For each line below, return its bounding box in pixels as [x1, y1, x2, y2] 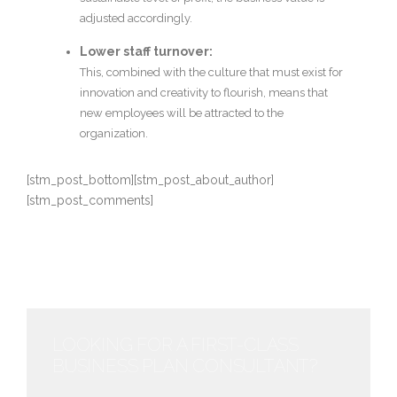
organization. [80, 127, 148, 141]
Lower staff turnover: [80, 44, 213, 59]
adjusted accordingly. [80, 12, 192, 26]
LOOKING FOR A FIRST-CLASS [52, 334, 300, 356]
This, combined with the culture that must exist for [80, 66, 343, 80]
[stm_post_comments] [27, 193, 153, 208]
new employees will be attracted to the [80, 106, 284, 121]
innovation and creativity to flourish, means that [80, 86, 328, 100]
